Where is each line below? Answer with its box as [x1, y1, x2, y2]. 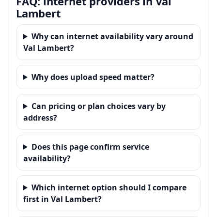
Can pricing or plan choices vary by [31, 100, 166, 111]
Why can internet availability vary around [31, 31, 193, 42]
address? [23, 112, 57, 123]
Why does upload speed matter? [31, 71, 155, 82]
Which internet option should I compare [31, 182, 186, 193]
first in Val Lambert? [23, 193, 102, 204]
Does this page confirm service [31, 141, 149, 152]
